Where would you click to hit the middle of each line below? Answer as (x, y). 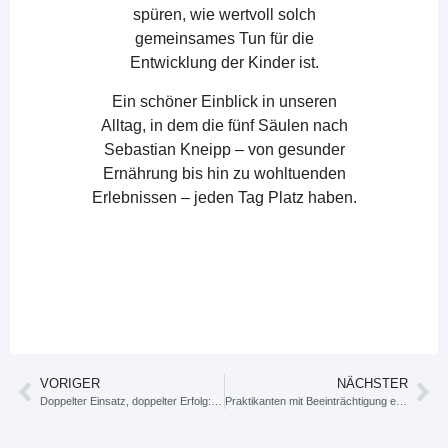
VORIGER (70, 384)
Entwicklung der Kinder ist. (224, 63)
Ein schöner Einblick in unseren (224, 101)
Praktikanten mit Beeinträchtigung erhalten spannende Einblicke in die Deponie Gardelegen (401, 401)
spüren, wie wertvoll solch (224, 15)
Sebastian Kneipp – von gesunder (224, 149)
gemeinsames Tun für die (224, 39)
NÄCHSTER (372, 384)
